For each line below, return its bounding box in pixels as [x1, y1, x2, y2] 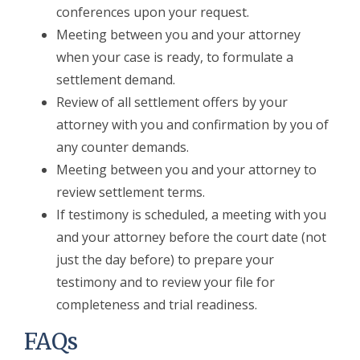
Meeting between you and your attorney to [56, 160, 317, 178]
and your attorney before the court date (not [56, 227, 326, 246]
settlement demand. [56, 70, 175, 88]
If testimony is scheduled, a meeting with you [56, 205, 326, 223]
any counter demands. [56, 137, 189, 156]
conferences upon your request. [56, 2, 249, 21]
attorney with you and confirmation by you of [56, 115, 329, 133]
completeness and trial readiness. [56, 295, 257, 313]
